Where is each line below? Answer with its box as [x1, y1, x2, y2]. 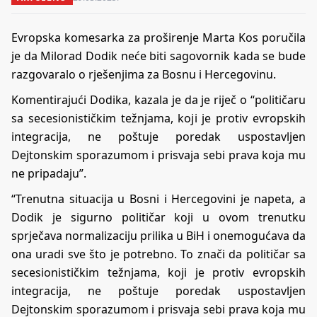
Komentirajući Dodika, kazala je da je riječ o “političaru [11, 91, 306, 108]
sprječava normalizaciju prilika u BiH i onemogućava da [11, 227, 306, 243]
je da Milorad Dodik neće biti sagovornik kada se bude [11, 47, 306, 64]
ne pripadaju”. [11, 165, 86, 181]
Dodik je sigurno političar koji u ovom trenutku [11, 209, 306, 225]
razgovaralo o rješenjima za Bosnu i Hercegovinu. [11, 66, 279, 82]
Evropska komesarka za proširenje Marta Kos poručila [11, 29, 306, 45]
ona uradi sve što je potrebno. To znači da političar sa [11, 246, 306, 262]
